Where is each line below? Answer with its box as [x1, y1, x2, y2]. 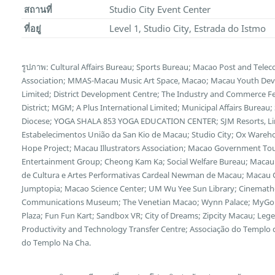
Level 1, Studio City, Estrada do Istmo [109, 22, 266, 35]
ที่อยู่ [23, 22, 41, 35]
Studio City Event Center [109, 3, 211, 16]
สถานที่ [23, 3, 52, 16]
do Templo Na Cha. [21, 236, 91, 248]
